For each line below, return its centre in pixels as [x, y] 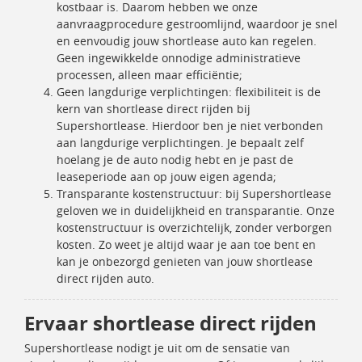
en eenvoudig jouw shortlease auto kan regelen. [187, 41]
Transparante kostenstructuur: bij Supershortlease [194, 194]
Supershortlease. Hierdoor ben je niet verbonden [190, 126]
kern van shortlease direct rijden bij [154, 109]
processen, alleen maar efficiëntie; [149, 75]
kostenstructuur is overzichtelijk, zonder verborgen [194, 227]
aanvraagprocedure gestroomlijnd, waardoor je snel [197, 24]
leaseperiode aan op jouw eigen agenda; [166, 177]
